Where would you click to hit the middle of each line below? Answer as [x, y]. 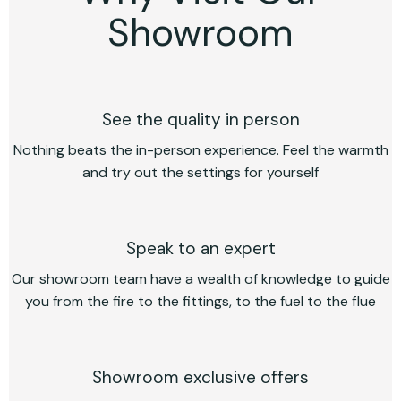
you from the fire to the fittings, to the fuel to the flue [200, 301]
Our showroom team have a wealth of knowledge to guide [200, 278]
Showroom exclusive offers [200, 377]
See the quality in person [200, 119]
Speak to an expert [200, 248]
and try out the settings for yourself [200, 172]
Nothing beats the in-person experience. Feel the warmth [200, 149]
